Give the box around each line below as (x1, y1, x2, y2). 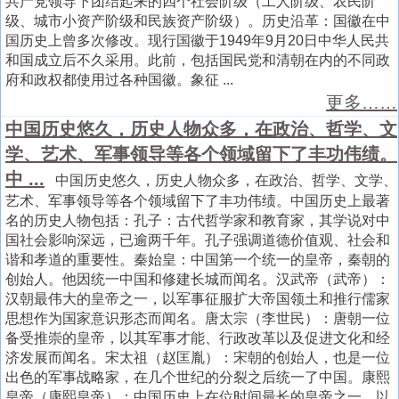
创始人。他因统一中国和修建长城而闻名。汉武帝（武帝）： (5, 271, 390, 287)
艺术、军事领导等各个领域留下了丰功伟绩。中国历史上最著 (5, 192, 390, 208)
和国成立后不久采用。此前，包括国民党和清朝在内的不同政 (5, 52, 390, 68)
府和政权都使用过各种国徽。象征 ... (5, 71, 233, 87)
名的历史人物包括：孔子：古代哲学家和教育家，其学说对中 (5, 212, 390, 228)
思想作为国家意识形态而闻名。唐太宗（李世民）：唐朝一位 (5, 310, 390, 326)
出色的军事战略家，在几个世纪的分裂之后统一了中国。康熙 (5, 369, 390, 385)
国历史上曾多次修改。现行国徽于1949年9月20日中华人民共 (5, 32, 389, 48)
